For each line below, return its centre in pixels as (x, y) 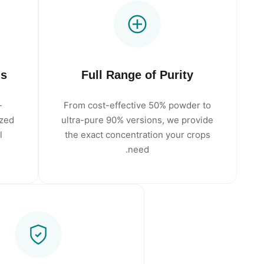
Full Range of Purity (138, 75)
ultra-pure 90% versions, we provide (138, 120)
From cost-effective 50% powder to (138, 105)
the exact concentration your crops (137, 135)
